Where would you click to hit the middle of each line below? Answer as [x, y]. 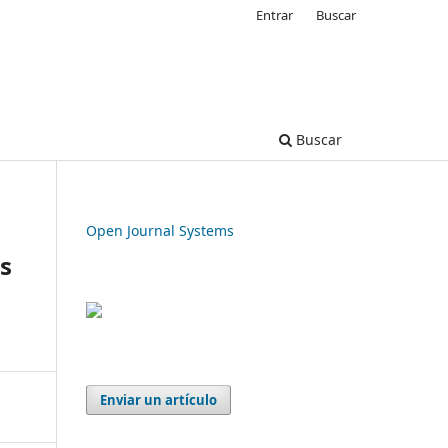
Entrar [275, 14]
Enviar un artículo [159, 399]
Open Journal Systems [160, 230]
